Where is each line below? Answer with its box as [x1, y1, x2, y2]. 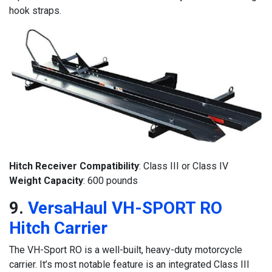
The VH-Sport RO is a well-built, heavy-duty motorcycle [9, 243, 242, 256]
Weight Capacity [9, 174, 83, 186]
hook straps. [9, 5, 61, 17]
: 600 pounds [83, 174, 138, 186]
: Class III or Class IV [139, 160, 228, 172]
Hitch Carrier [9, 217, 107, 238]
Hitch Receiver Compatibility [9, 160, 139, 172]
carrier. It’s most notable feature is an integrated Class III [9, 258, 250, 270]
